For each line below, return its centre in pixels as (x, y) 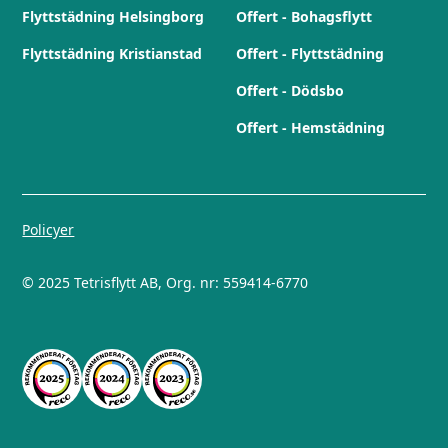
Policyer (48, 230)
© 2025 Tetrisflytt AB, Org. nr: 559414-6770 (165, 283)
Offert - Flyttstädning (310, 54)
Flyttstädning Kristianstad (112, 54)
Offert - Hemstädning (310, 128)
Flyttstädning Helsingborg (113, 17)
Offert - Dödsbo (290, 91)
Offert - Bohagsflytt (304, 17)
